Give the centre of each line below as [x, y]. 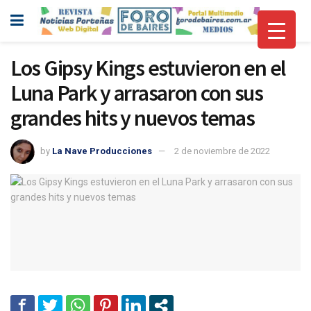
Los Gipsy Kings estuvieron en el [148, 68]
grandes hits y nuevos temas [133, 118]
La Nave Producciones [102, 151]
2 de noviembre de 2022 [222, 151]
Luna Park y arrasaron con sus [137, 93]
